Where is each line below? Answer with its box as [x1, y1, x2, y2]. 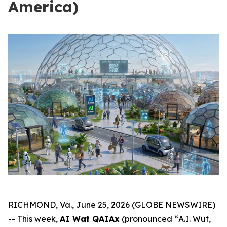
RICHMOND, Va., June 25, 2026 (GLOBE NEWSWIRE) [8, 200, 215, 210]
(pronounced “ [120, 214, 178, 224]
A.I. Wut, [178, 214, 211, 224]
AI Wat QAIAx [60, 214, 120, 224]
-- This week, [8, 214, 60, 224]
